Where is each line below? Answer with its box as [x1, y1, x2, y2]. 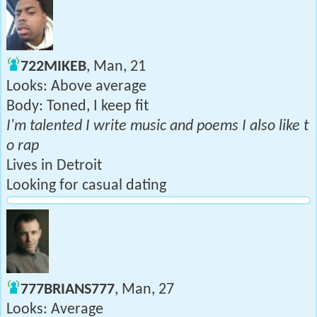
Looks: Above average [6, 79, 146, 95]
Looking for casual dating [6, 178, 166, 194]
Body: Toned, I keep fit [6, 98, 149, 115]
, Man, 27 [115, 282, 174, 298]
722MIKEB [21, 59, 86, 75]
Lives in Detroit [6, 158, 102, 174]
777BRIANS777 [21, 282, 115, 298]
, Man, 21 [86, 59, 146, 75]
